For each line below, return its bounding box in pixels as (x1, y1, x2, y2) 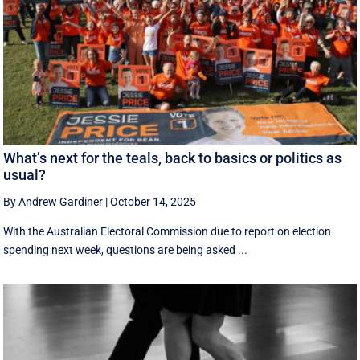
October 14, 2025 (110, 194, 197, 208)
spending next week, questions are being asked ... (3, 243, 248, 256)
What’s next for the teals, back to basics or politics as (3, 149, 342, 166)
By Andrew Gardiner (3, 194, 104, 208)
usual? (3, 166, 47, 183)
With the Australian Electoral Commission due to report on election (3, 224, 332, 238)
